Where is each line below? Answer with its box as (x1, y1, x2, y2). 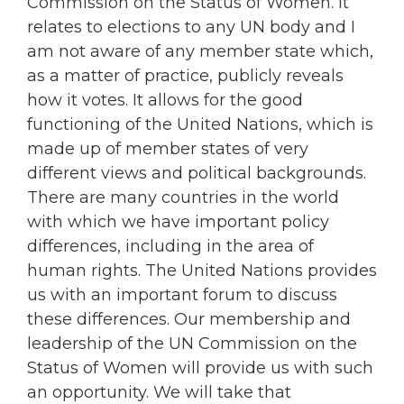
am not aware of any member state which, (27, 41, 373, 62)
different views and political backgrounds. (27, 163, 366, 184)
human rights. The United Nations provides (27, 261, 377, 281)
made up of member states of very (27, 139, 308, 160)
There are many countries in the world (27, 188, 339, 208)
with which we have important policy (27, 212, 329, 233)
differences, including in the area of (27, 236, 314, 257)
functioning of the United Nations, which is (27, 115, 373, 135)
